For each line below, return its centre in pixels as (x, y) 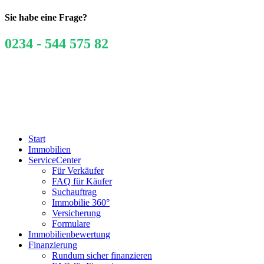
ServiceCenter (55, 160)
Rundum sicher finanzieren (102, 256)
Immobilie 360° (81, 203)
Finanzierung (53, 245)
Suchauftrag (74, 192)
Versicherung (76, 213)
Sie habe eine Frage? (46, 18)
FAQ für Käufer (82, 181)
